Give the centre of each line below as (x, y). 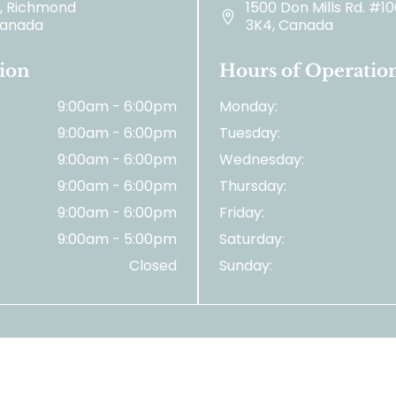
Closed (153, 266)
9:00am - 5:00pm (117, 240)
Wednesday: (262, 160)
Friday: (242, 213)
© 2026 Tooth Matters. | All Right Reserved (198, 368)
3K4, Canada (289, 26)
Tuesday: (250, 133)
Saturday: (252, 240)
